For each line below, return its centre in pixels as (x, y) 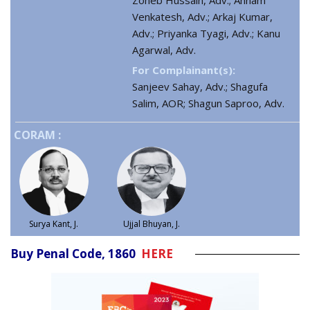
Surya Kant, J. (54, 224)
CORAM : (37, 135)
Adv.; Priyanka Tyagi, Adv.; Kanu (206, 34)
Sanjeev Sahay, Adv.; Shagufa (200, 87)
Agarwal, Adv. (164, 50)
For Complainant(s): (184, 70)
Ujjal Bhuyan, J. (151, 224)
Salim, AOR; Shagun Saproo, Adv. (208, 103)
